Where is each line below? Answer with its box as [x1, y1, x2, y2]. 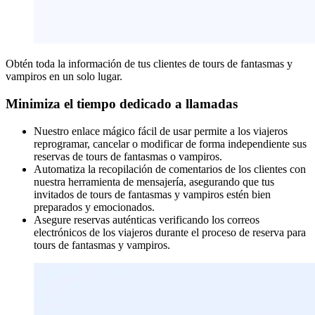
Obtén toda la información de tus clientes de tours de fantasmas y [6, 58, 292, 70]
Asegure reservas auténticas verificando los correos [34, 213, 259, 226]
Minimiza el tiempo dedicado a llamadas [6, 96, 238, 112]
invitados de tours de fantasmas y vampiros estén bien [34, 188, 271, 200]
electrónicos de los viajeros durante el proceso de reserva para [34, 226, 306, 238]
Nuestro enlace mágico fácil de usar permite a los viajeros [34, 124, 288, 137]
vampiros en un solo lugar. [6, 70, 122, 83]
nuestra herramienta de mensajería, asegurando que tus [34, 175, 274, 188]
